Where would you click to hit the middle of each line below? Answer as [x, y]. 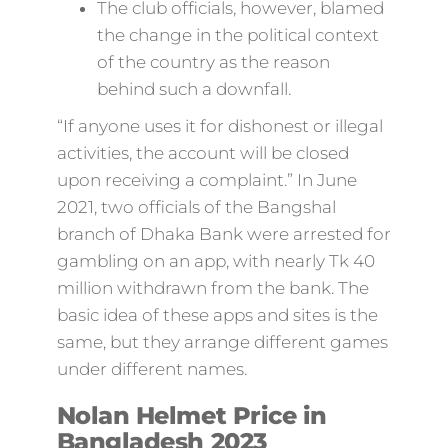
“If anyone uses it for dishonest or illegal [219, 126]
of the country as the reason [213, 62]
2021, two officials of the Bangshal [196, 207]
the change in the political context [237, 35]
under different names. [151, 369]
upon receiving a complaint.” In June [206, 180]
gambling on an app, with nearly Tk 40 [215, 261]
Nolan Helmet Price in [191, 415]
